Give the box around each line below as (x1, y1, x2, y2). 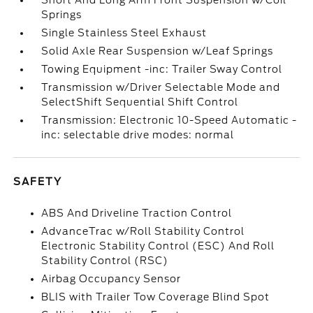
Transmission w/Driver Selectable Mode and (41, 82, 281, 93)
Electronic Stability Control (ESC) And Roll (41, 240, 275, 252)
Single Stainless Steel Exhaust (41, 27, 208, 38)
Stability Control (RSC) (41, 255, 169, 266)
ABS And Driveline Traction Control (41, 208, 233, 219)
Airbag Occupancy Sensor (41, 273, 182, 284)
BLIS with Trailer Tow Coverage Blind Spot (41, 291, 270, 303)
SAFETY (13, 176, 63, 187)
